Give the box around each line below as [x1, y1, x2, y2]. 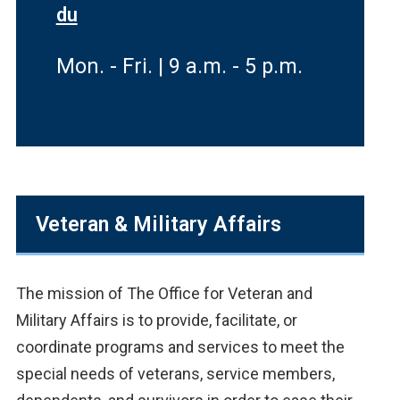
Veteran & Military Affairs [35, 212, 281, 237]
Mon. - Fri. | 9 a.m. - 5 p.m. [55, 54, 303, 79]
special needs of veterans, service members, [15, 364, 335, 383]
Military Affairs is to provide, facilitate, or [15, 311, 297, 329]
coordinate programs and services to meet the [15, 337, 345, 356]
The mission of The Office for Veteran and [15, 284, 312, 303]
